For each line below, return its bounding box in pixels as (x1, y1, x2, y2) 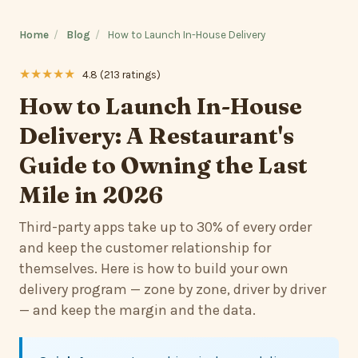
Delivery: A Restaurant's (19, 121, 294, 149)
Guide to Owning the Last (19, 151, 308, 179)
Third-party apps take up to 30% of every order (19, 218, 312, 236)
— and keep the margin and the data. (19, 301, 256, 319)
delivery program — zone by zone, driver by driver (19, 280, 326, 298)
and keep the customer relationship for (19, 239, 271, 257)
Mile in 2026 (19, 181, 163, 209)
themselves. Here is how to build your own (19, 260, 288, 277)
